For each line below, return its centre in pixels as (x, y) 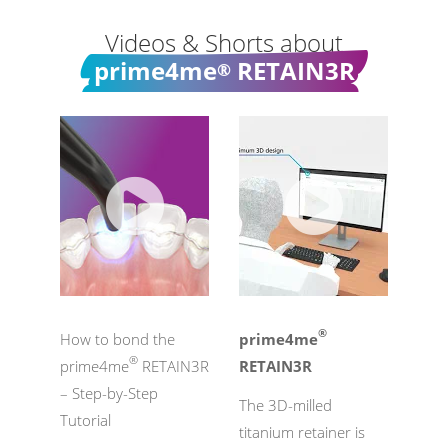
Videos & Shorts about (224, 42)
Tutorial (85, 419)
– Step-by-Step (109, 392)
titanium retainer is (302, 431)
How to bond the (117, 338)
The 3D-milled (285, 404)
